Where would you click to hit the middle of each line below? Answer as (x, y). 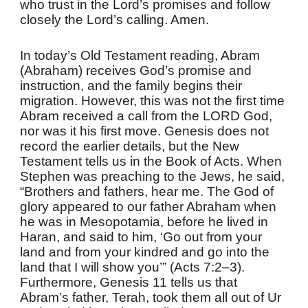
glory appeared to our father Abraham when (148, 207)
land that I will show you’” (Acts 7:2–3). (133, 267)
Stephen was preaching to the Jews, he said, (153, 176)
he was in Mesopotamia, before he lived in (144, 222)
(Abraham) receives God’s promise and (136, 70)
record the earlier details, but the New (130, 146)
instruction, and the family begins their (131, 86)
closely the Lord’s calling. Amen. (115, 20)
